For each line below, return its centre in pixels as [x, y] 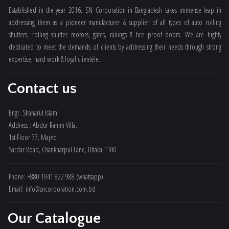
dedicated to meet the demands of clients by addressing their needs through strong [115, 47]
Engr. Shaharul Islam [33, 113]
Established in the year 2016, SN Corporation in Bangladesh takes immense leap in [115, 10]
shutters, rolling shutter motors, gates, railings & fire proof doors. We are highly [115, 35]
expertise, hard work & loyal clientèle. [54, 59]
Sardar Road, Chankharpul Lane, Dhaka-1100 [63, 150]
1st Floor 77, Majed [33, 137]
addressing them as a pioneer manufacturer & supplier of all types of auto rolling [115, 22]
